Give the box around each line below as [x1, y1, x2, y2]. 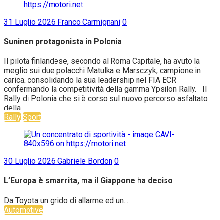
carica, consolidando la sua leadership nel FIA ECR [4, 75, 176, 85]
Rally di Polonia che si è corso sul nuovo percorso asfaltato [4, 94, 208, 104]
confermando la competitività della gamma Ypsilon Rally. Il [4, 84, 207, 94]
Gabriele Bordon [57, 156, 112, 166]
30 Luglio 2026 [4, 156, 57, 166]
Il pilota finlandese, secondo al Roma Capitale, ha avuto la [4, 56, 200, 66]
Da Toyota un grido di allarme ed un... [4, 195, 128, 205]
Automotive [4, 205, 43, 215]
